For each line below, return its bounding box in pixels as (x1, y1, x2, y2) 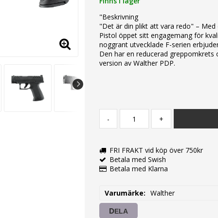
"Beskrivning (99, 12, 138, 22)
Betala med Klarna (109, 164, 168, 174)
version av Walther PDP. (99, 58, 175, 68)
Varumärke (104, 188, 144, 198)
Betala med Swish (109, 155, 166, 164)
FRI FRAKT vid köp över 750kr (109, 145, 203, 155)
